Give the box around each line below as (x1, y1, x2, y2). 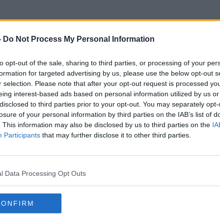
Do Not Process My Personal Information (3, 35, 155, 43)
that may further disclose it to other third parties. (40, 131, 191, 139)
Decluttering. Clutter (33, 60, 187, 77)
